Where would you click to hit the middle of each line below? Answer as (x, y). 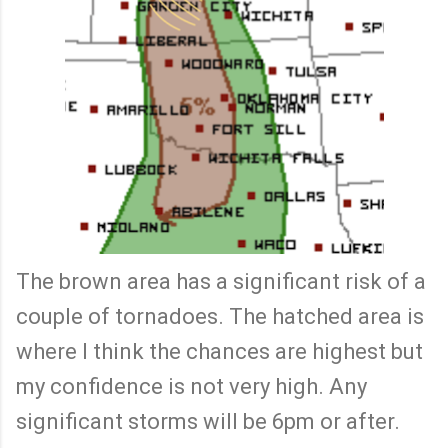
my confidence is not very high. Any (191, 386)
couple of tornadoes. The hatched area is (220, 316)
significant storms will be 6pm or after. (208, 421)
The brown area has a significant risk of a (221, 281)
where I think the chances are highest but (219, 351)
